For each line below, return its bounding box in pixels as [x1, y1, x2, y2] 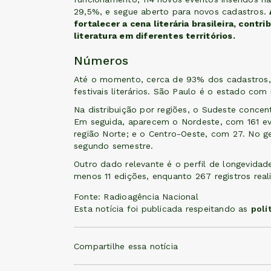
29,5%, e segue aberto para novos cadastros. [74, 7, 270, 17]
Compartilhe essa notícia [74, 241, 178, 251]
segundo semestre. [74, 141, 154, 151]
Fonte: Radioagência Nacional [74, 192, 198, 202]
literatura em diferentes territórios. [74, 31, 238, 41]
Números [74, 53, 129, 68]
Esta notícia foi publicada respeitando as [74, 204, 251, 214]
